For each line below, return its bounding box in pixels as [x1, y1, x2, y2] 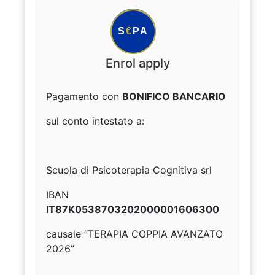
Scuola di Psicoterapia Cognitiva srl [46, 164, 212, 177]
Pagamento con [46, 90, 122, 103]
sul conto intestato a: [46, 115, 144, 128]
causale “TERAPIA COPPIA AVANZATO [46, 228, 223, 241]
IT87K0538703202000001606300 [46, 203, 219, 216]
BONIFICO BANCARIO [122, 90, 226, 103]
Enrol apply [105, 56, 170, 71]
